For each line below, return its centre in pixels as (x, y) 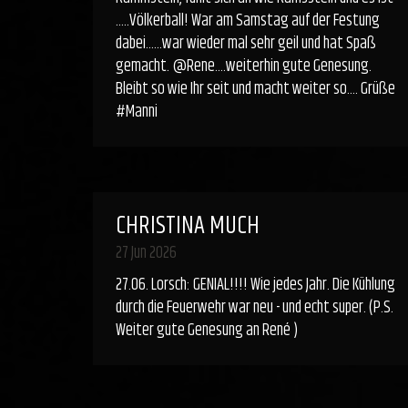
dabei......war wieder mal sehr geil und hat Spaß (246, 44)
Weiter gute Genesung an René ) (207, 331)
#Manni (137, 112)
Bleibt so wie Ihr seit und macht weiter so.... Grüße (255, 89)
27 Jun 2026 (146, 253)
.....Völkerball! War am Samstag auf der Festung (248, 21)
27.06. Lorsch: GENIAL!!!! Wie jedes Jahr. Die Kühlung (255, 285)
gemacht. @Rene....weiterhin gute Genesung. (244, 66)
